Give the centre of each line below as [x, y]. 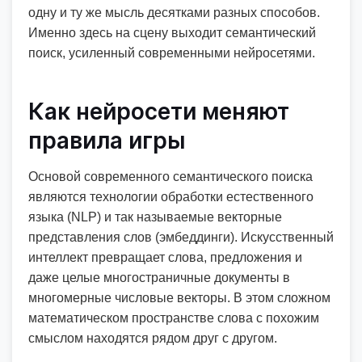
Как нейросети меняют [159, 112]
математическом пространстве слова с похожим [174, 318]
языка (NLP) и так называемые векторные [155, 217]
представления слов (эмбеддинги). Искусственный [181, 237]
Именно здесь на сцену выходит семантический [172, 33]
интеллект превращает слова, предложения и [165, 257]
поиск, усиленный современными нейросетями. [172, 53]
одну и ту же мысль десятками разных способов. [174, 13]
